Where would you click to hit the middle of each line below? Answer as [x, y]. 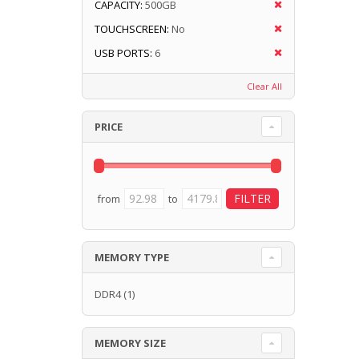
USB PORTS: [123, 52]
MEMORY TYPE [132, 257]
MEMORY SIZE [130, 343]
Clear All [264, 86]
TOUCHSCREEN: [132, 28]
